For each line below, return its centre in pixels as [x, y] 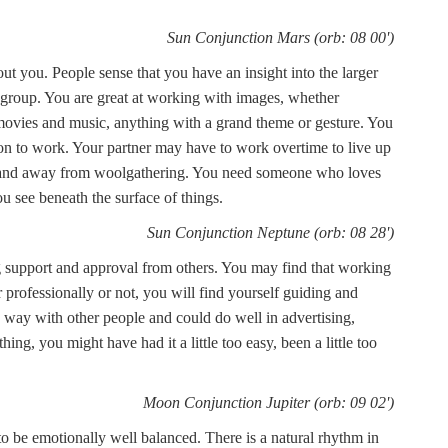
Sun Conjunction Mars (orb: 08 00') [280, 37]
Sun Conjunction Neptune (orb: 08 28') [270, 232]
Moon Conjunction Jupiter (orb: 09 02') [268, 402]
